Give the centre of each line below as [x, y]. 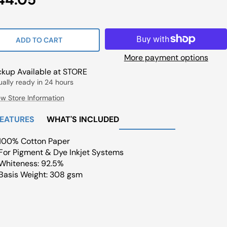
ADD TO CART [39, 40]
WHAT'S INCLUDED [83, 119]
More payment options [166, 58]
